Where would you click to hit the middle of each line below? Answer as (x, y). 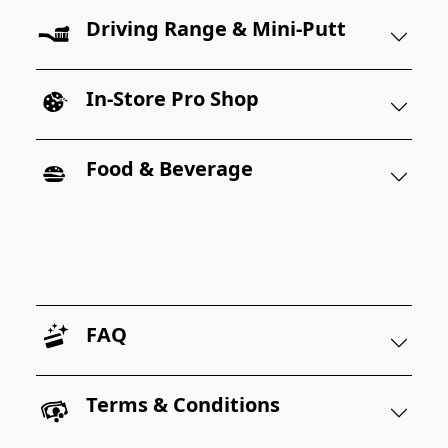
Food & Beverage (170, 169)
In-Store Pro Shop (173, 99)
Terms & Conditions (183, 405)
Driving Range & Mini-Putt (216, 29)
